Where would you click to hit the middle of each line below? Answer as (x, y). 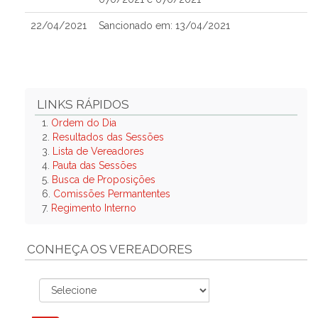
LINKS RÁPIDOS (83, 104)
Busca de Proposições (104, 180)
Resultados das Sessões (108, 137)
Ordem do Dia (84, 123)
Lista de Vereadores (98, 151)
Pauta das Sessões (95, 165)
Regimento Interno (94, 208)
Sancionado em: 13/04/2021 (164, 26)
